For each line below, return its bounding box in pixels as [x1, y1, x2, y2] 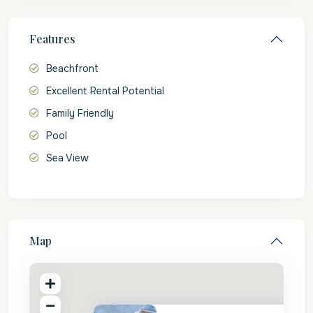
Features [29, 31, 75, 46]
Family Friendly [46, 107, 114, 119]
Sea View [46, 152, 89, 164]
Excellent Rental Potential [46, 85, 164, 97]
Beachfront [46, 62, 99, 75]
